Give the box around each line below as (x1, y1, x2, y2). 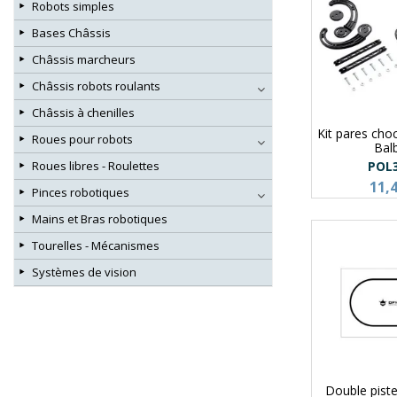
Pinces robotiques (32, 184, 129, 201)
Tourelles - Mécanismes (32, 237, 160, 254)
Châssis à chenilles (32, 105, 135, 121)
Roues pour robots (32, 131, 133, 148)
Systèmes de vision (32, 264, 136, 281)
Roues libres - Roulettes (32, 158, 160, 175)
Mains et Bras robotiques (32, 211, 167, 228)
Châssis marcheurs (32, 51, 136, 68)
